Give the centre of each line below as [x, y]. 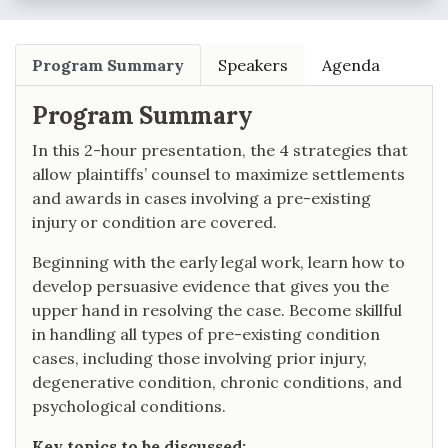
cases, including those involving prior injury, [199, 358]
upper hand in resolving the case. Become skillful [217, 310]
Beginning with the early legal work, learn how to [218, 262]
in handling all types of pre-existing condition [206, 334]
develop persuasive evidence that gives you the [210, 286]
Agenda [351, 65]
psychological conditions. [129, 406]
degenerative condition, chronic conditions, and [217, 382]
